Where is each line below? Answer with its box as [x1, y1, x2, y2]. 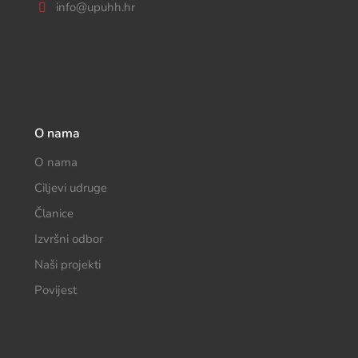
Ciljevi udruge [34, 179, 107, 196]
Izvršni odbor [34, 230, 103, 247]
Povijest [34, 281, 77, 298]
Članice [34, 205, 74, 221]
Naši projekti [34, 256, 101, 272]
